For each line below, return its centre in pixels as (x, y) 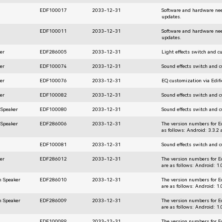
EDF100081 (54, 144)
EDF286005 (54, 52)
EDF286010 (54, 179)
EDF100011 (54, 31)
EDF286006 (54, 123)
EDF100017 (54, 10)
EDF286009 (54, 200)
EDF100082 (54, 95)
